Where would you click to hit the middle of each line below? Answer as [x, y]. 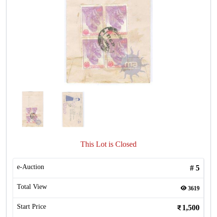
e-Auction [31, 167]
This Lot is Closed [108, 144]
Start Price [31, 207]
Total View [32, 187]
